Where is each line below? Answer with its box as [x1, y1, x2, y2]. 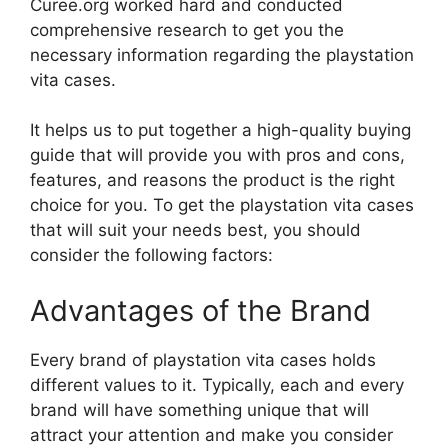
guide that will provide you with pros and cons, [30, 145, 405, 166]
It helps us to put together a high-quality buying [30, 120, 411, 141]
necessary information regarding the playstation [30, 44, 414, 65]
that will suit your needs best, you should [30, 220, 361, 241]
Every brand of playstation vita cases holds [30, 349, 376, 370]
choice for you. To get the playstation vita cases [30, 195, 414, 216]
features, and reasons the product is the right [30, 170, 395, 191]
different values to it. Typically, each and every [30, 374, 404, 395]
